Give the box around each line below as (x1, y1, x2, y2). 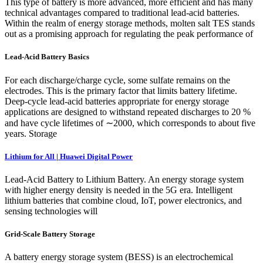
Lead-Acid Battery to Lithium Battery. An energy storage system (5, 174, 244, 184)
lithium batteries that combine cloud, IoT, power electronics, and (5, 195, 242, 205)
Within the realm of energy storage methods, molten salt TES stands (5, 18, 255, 29)
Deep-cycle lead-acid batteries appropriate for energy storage (5, 96, 229, 106)
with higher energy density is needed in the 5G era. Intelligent (5, 185, 232, 195)
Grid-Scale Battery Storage (5, 230, 95, 239)
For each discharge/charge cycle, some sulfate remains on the (5, 75, 230, 85)
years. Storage (5, 128, 57, 139)
